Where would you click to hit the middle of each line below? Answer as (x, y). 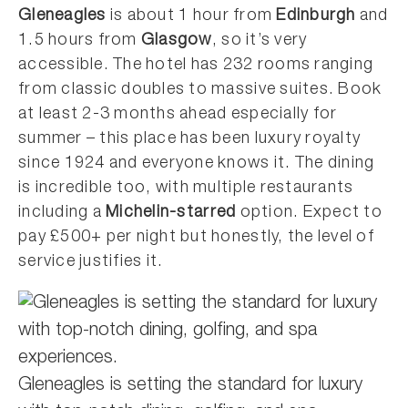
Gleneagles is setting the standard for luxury (190, 386)
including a (62, 213)
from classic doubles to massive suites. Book (200, 90)
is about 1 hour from (191, 16)
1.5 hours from (80, 41)
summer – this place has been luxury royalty (190, 139)
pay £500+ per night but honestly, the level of (196, 237)
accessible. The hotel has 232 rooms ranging (196, 65)
